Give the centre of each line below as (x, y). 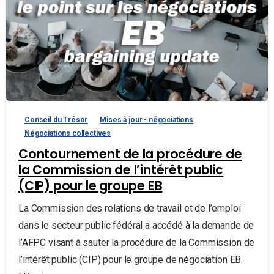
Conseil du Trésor (56, 120)
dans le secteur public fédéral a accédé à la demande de (136, 225)
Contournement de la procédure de (130, 154)
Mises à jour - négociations (146, 120)
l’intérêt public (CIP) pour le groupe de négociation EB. (131, 259)
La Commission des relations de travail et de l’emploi (130, 208)
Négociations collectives (68, 133)
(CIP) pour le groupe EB (91, 186)
